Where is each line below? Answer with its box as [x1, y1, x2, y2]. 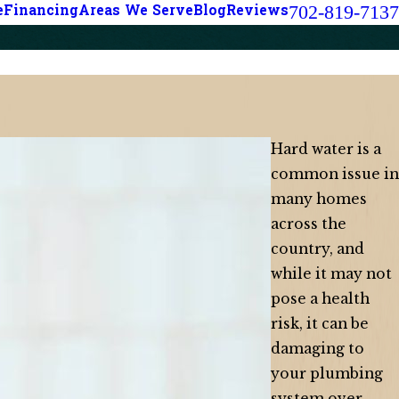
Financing [4, 2, 78, 22]
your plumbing [271, 365, 383, 382]
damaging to [271, 340, 364, 357]
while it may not [271, 265, 392, 282]
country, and [271, 240, 364, 257]
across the [271, 216, 346, 232]
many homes [271, 191, 367, 208]
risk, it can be [271, 315, 369, 332]
